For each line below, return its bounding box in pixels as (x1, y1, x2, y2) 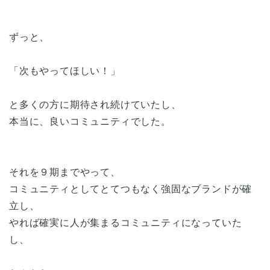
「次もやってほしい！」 (9, 65, 121, 76)
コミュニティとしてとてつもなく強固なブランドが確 (9, 183, 253, 194)
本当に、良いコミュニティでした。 (9, 116, 171, 127)
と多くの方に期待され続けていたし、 (9, 99, 181, 110)
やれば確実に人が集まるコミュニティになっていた (9, 217, 242, 228)
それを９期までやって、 (9, 166, 121, 177)
